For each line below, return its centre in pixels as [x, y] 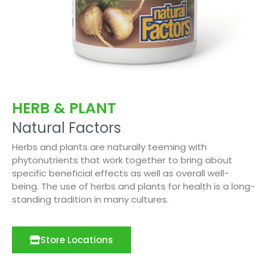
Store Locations [77, 240]
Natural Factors [66, 128]
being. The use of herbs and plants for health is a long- [133, 186]
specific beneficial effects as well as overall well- [120, 173]
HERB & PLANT [64, 108]
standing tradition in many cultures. [90, 199]
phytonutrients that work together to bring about [122, 160]
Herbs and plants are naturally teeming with [109, 147]
